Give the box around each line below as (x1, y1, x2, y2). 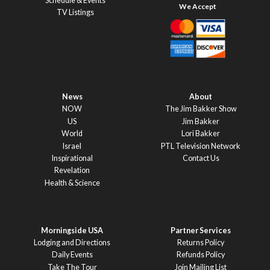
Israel (63, 141, 82, 151)
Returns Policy (177, 237, 225, 247)
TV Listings (56, 8, 94, 17)
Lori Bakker (181, 129, 221, 139)
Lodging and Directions (34, 237, 111, 247)
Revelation (54, 166, 90, 175)
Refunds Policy (177, 250, 225, 260)
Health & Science (44, 178, 100, 187)
